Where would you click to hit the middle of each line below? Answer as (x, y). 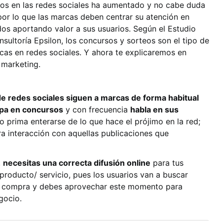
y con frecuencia (97, 110)
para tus (167, 163)
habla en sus (154, 110)
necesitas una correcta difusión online (77, 163)
